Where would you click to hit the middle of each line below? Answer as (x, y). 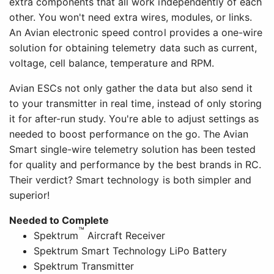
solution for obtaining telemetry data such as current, (133, 48)
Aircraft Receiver (125, 236)
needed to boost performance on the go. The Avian (129, 134)
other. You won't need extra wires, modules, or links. (131, 17)
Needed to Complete (59, 220)
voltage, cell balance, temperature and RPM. (112, 63)
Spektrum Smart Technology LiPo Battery (130, 251)
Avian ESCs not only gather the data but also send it (131, 88)
